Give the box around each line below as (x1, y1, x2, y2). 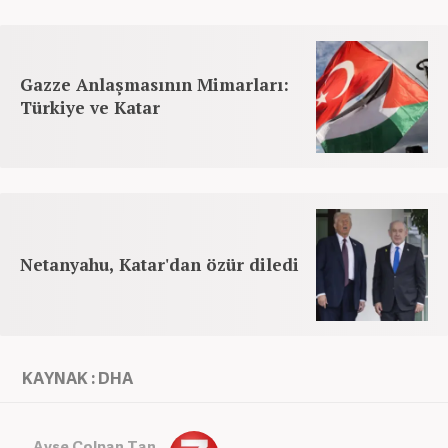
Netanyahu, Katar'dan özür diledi (20, 252, 299, 276)
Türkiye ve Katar (20, 95, 160, 119)
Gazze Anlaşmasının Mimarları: (20, 72, 289, 96)
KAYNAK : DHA (22, 366, 133, 389)
